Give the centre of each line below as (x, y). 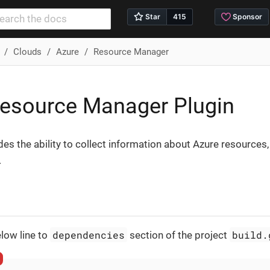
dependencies (89, 234)
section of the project (179, 235)
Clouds (27, 52)
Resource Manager (131, 52)
